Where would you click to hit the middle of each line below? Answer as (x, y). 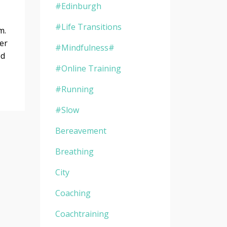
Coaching (73, 193)
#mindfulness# (85, 47)
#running (74, 89)
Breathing (74, 151)
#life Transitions (88, 27)
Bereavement (81, 130)
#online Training (88, 68)
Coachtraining (82, 214)
